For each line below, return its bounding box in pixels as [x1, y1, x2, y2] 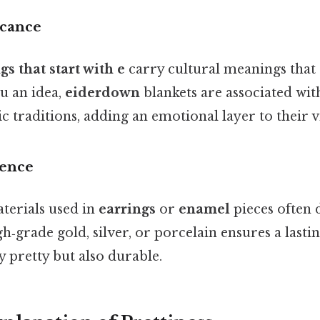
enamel [179, 201, 230, 217]
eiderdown [65, 84, 140, 101]
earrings [99, 201, 156, 217]
